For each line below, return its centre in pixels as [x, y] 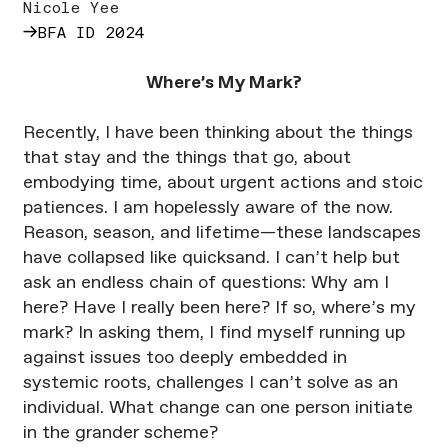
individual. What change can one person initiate [217, 408]
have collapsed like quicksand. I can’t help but [211, 258]
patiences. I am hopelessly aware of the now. [207, 208]
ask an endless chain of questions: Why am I [205, 283]
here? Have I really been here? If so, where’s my [219, 308]
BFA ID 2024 [90, 34]
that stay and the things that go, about [186, 158]
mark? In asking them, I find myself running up [213, 333]
